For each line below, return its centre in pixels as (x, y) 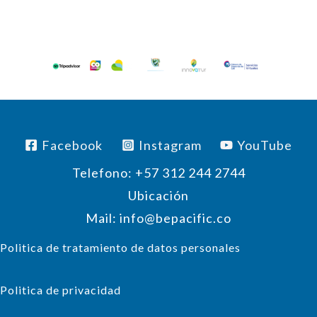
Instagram (170, 145)
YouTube (264, 145)
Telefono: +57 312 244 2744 (158, 173)
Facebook (73, 145)
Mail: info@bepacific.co (158, 218)
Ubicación (158, 196)
